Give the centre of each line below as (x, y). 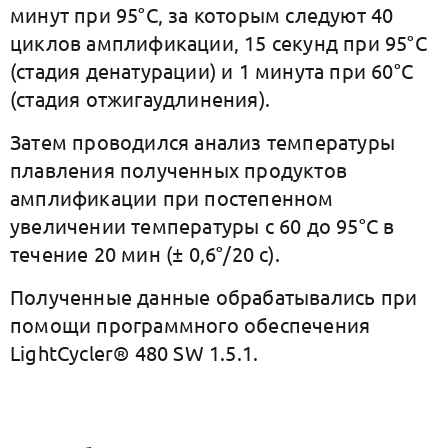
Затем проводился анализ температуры (203, 141)
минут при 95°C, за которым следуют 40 (202, 14)
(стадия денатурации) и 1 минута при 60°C (211, 70)
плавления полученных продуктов (179, 169)
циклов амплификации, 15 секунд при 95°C (218, 42)
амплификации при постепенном (172, 197)
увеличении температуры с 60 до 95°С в (202, 225)
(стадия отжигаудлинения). (140, 98)
